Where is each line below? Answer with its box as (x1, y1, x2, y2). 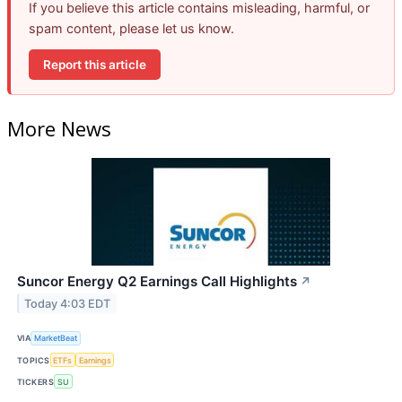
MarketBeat (34, 333, 78, 344)
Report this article (43, 57, 146, 72)
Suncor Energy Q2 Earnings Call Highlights (17, 272, 297, 290)
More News (7, 114, 111, 142)
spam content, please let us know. (29, 21, 234, 37)
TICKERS (17, 376, 55, 387)
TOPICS (17, 354, 50, 365)
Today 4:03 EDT (24, 296, 111, 310)
